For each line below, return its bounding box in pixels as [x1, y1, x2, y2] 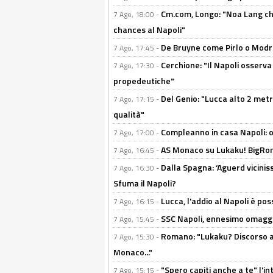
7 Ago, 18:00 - [113, 9, 161, 20]
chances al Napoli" [113, 23, 185, 36]
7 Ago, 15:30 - [113, 231, 161, 243]
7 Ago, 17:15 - [113, 93, 161, 105]
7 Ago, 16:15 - [113, 196, 161, 207]
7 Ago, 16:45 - [113, 144, 161, 156]
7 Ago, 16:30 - [113, 162, 161, 174]
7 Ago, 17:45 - [113, 42, 161, 54]
